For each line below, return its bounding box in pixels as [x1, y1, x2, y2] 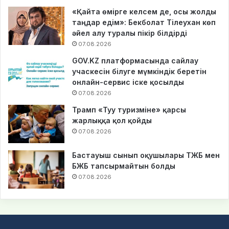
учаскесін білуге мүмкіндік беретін [72, 66, 207, 76]
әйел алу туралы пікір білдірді [72, 28, 187, 37]
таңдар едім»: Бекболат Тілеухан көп [72, 17, 216, 27]
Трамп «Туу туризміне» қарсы [72, 105, 186, 114]
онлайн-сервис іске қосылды [72, 77, 184, 86]
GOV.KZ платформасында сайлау [72, 56, 198, 65]
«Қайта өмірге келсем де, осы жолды [72, 7, 216, 16]
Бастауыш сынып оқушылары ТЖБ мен [72, 150, 220, 159]
